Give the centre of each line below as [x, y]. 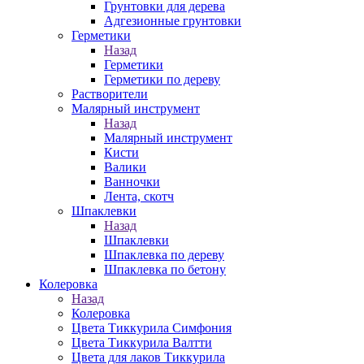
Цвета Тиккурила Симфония [152, 328]
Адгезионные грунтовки [173, 21]
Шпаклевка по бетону [165, 269]
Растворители [110, 94]
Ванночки [132, 182]
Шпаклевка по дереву [164, 255]
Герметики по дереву [162, 79]
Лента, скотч [139, 196]
